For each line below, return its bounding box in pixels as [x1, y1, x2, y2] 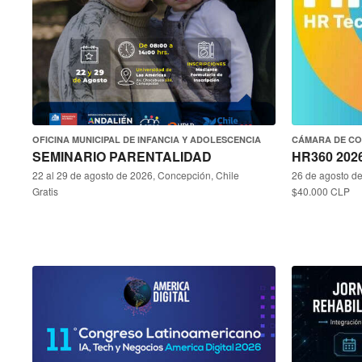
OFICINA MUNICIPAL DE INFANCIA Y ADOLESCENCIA [32, 133, 261, 145]
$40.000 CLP [292, 184, 350, 198]
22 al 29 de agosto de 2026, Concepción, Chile [32, 168, 239, 182]
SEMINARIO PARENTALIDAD [32, 147, 212, 166]
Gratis [32, 184, 58, 198]
